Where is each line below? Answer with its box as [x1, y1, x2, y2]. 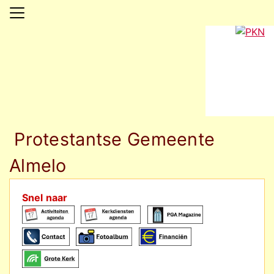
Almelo [9, 155, 67, 176]
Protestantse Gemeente [9, 128, 215, 150]
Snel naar [22, 191, 68, 204]
